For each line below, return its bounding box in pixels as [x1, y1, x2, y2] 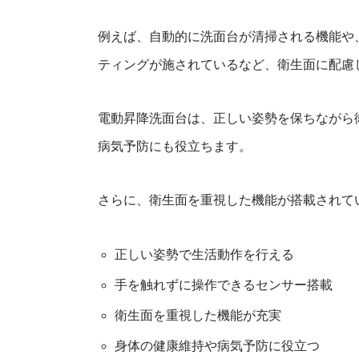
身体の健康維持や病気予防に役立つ [114, 339, 320, 353]
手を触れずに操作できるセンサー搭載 [114, 278, 333, 292]
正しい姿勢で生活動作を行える [114, 248, 294, 261]
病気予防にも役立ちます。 [98, 139, 252, 153]
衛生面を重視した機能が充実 [114, 309, 281, 322]
